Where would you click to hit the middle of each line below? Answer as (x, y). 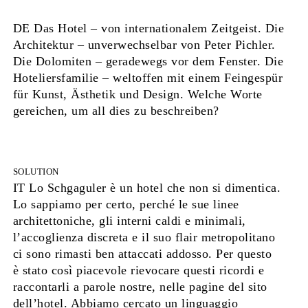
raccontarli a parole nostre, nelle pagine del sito (140, 287)
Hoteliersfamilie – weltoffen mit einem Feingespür (148, 78)
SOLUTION (36, 172)
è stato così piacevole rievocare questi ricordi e (139, 271)
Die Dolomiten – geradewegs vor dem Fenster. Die (148, 62)
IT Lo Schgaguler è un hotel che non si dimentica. (147, 188)
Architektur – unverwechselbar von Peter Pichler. (144, 45)
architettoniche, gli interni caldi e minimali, (129, 221)
